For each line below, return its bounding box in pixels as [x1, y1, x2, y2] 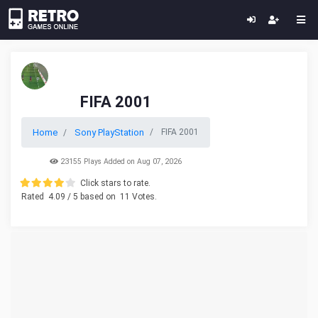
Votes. [130, 192, 157, 202]
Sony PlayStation [75, 127, 144, 138]
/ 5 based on [65, 192, 118, 202]
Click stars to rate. [80, 178, 150, 188]
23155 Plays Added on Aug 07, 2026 [58, 157, 182, 166]
